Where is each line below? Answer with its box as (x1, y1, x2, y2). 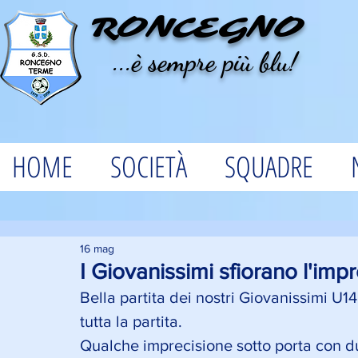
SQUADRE (225, 147, 313, 186)
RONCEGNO (91, 10, 303, 46)
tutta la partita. (80, 312, 186, 330)
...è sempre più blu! (91, 46, 297, 78)
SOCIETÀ (110, 147, 187, 186)
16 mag (80, 242, 114, 255)
